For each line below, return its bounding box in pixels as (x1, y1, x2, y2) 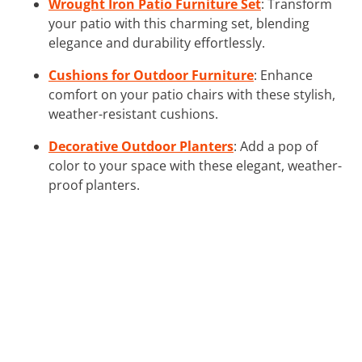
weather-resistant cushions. (48, 104, 218, 123)
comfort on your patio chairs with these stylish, (48, 85, 335, 103)
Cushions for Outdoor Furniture (48, 65, 254, 84)
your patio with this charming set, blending (48, 14, 309, 32)
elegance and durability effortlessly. (48, 33, 265, 52)
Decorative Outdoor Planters (48, 137, 234, 155)
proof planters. (48, 175, 140, 194)
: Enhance (254, 65, 313, 84)
